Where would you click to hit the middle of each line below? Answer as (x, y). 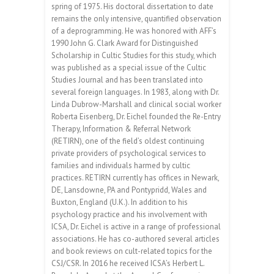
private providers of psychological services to (129, 153)
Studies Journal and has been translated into (127, 80)
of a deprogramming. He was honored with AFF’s (134, 31)
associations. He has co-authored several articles (135, 239)
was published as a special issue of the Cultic (129, 67)
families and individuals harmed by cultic (121, 165)
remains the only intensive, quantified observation (136, 18)
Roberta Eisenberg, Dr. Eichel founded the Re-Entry (136, 116)
